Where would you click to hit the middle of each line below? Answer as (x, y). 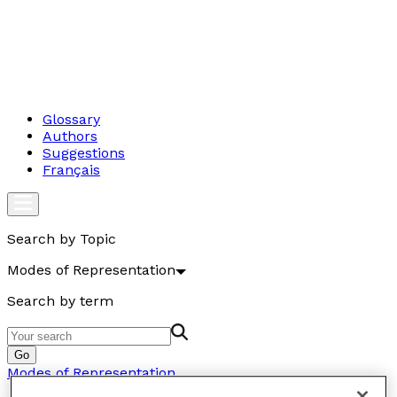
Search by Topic (62, 239)
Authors (70, 136)
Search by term (60, 301)
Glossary (71, 119)
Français (71, 170)
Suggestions (84, 153)
